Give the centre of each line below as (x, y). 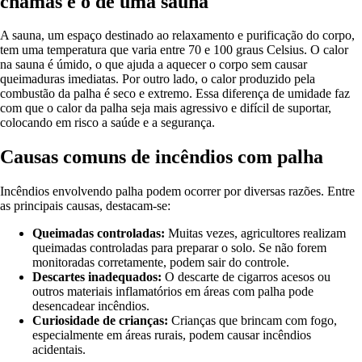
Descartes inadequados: (97, 277)
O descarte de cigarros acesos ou (246, 277)
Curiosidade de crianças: (100, 321)
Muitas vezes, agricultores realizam (255, 234)
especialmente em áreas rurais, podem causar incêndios (172, 335)
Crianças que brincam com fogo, (253, 321)
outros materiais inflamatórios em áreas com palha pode (173, 292)
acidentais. (59, 350)
